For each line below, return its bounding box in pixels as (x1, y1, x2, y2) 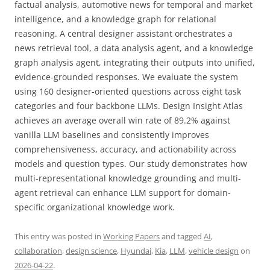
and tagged (160, 231, 204, 242)
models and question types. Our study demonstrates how (14, 158, 247, 169)
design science (66, 245, 117, 256)
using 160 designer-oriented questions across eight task (14, 86, 241, 97)
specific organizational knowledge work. (14, 201, 175, 213)
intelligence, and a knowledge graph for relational (14, 13, 216, 25)
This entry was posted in (14, 231, 103, 242)
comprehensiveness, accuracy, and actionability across (14, 143, 236, 155)
